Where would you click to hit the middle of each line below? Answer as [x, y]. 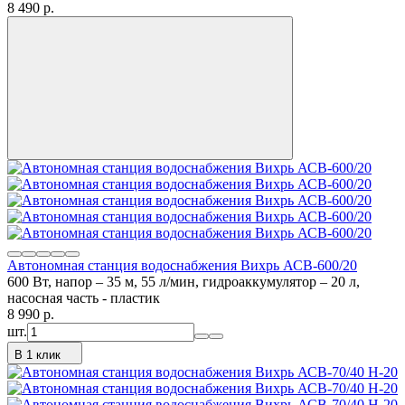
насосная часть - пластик [84, 297]
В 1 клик [38, 354]
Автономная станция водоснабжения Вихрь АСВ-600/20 [182, 265]
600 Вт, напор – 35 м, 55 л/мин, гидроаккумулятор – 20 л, [184, 281]
